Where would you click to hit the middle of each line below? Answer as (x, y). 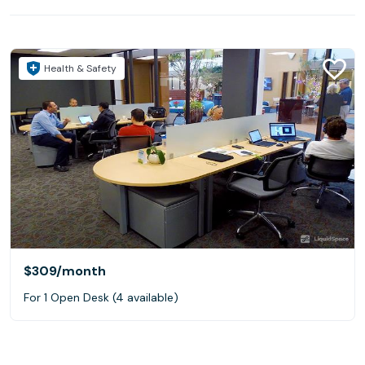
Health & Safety (80, 68)
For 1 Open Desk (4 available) (101, 297)
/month (81, 270)
